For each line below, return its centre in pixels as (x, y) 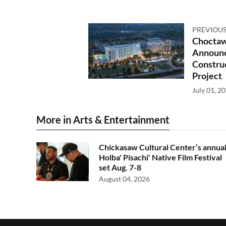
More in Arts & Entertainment (103, 120)
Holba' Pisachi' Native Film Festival (160, 157)
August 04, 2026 (124, 179)
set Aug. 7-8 (120, 167)
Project (207, 76)
